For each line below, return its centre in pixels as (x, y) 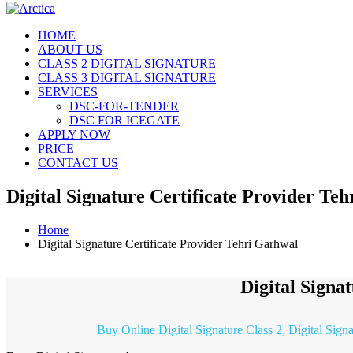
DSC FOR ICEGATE (124, 120)
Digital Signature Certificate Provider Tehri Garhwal (168, 243)
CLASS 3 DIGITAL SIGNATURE (127, 77)
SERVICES (68, 91)
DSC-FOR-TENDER (124, 106)
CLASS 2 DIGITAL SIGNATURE (127, 63)
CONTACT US (78, 162)
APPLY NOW (74, 134)
